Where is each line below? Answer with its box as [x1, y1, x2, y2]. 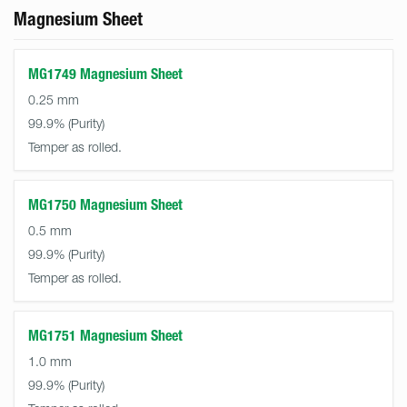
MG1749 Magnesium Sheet [28, 65, 183, 83]
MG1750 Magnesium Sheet [28, 196, 183, 213]
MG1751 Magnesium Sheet [28, 327, 183, 344]
